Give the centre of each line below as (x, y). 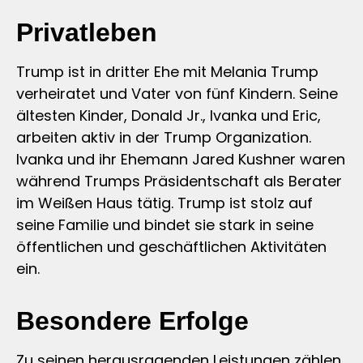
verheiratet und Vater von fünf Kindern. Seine (177, 93)
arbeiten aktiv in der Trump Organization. (164, 137)
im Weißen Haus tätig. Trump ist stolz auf (164, 203)
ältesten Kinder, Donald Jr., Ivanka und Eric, (169, 115)
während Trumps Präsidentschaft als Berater (179, 181)
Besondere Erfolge (132, 320)
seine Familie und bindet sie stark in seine (165, 224)
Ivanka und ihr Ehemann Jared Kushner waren (181, 159)
